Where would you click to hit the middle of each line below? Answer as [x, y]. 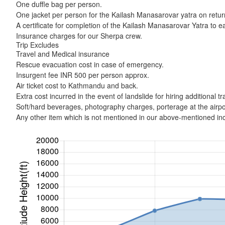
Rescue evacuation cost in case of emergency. [90, 64]
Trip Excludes [37, 45]
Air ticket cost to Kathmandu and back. [77, 85]
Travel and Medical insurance [63, 54]
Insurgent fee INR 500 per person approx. [83, 75]
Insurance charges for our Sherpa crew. [79, 36]
